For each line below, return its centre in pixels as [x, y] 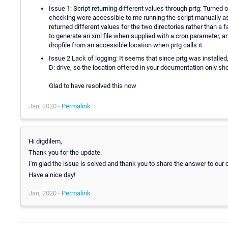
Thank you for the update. [65, 152]
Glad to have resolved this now [93, 85]
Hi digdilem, [45, 141]
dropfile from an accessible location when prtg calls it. [126, 45]
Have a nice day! [52, 175]
